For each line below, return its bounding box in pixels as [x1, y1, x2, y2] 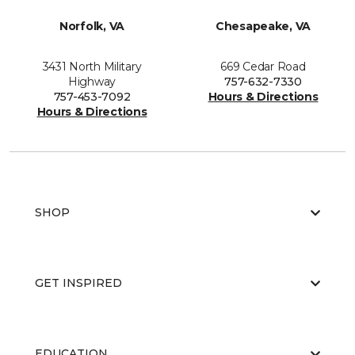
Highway [67, 74, 116, 89]
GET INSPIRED [35, 276, 122, 290]
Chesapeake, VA [215, 19, 311, 33]
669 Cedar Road [220, 59, 306, 74]
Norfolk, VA [59, 19, 124, 33]
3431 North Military [42, 59, 142, 74]
